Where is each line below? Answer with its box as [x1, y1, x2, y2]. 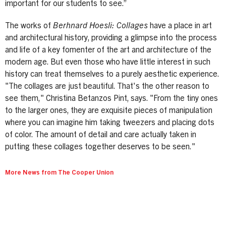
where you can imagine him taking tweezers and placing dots [5, 119, 214, 127]
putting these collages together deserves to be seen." [5, 143, 195, 151]
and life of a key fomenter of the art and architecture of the [5, 46, 211, 54]
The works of [5, 22, 53, 30]
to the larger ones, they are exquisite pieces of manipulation [5, 106, 212, 115]
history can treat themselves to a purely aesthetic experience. [5, 70, 219, 79]
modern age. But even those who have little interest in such [5, 58, 210, 67]
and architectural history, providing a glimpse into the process [5, 34, 217, 42]
